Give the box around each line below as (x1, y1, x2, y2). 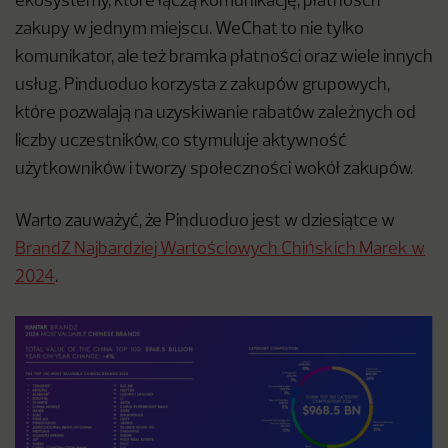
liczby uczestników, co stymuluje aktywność (15, 133, 347, 151)
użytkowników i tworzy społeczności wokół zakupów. (15, 161, 413, 179)
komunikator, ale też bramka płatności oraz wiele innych (15, 49, 433, 67)
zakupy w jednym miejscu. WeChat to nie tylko (15, 21, 364, 39)
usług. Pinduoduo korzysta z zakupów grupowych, (15, 77, 390, 95)
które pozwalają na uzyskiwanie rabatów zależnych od (15, 105, 416, 123)
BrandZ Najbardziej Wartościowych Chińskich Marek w (15, 241, 425, 259)
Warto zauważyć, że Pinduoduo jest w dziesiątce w (15, 213, 395, 231)
